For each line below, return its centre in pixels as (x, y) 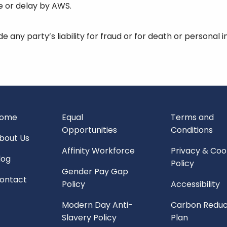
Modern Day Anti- (98, 205)
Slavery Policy (89, 218)
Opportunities (90, 130)
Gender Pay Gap (95, 172)
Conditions (192, 130)
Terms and (192, 117)
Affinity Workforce (99, 151)
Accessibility (195, 184)
